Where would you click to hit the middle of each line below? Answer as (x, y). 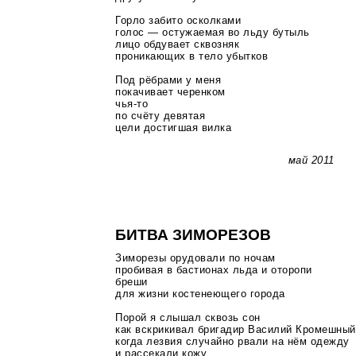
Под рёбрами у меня (168, 79)
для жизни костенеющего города (200, 294)
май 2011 (311, 161)
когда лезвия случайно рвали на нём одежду (232, 342)
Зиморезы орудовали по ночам (195, 258)
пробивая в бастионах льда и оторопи (214, 270)
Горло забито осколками (178, 20)
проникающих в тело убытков (192, 56)
